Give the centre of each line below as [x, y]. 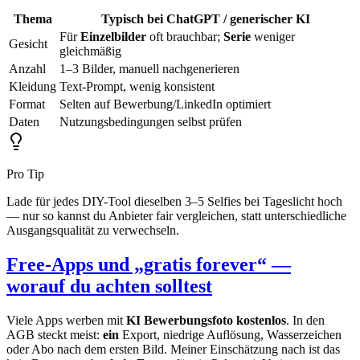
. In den [305, 320]
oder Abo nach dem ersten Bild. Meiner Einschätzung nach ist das [173, 349]
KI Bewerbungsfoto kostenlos [206, 320]
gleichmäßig [90, 51]
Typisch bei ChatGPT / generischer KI [205, 19]
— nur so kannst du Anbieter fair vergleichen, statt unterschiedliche [176, 216]
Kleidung [33, 87]
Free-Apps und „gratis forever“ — [149, 265]
